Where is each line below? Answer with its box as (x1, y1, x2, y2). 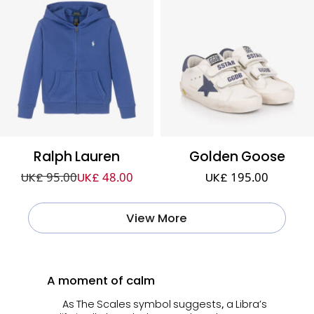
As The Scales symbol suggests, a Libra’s (62, 296, 268, 310)
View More (126, 210, 188, 226)
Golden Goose (189, 147, 285, 166)
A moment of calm (46, 272, 155, 289)
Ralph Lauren (34, 147, 121, 166)
